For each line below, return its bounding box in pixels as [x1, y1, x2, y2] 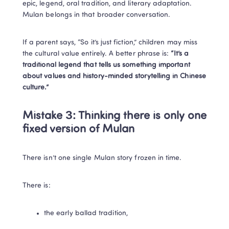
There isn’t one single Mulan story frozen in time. [22, 154, 182, 162]
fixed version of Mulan [22, 123, 134, 135]
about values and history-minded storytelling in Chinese [22, 72, 206, 80]
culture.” [22, 83, 49, 91]
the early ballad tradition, [44, 209, 128, 217]
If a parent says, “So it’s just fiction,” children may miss [22, 38, 198, 47]
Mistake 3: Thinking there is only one [22, 110, 207, 122]
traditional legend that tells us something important [22, 61, 190, 69]
